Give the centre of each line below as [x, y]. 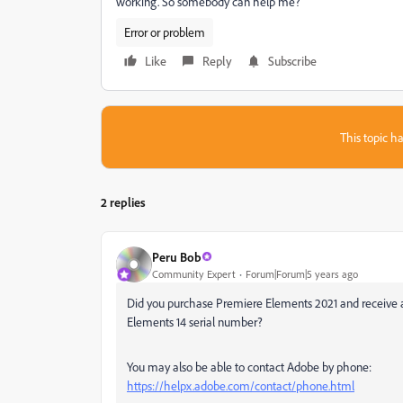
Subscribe [292, 61]
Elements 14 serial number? [195, 322]
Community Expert [194, 273]
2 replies [123, 202]
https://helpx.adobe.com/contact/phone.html [241, 385]
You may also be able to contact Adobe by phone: [249, 367]
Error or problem [165, 32]
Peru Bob [177, 256]
